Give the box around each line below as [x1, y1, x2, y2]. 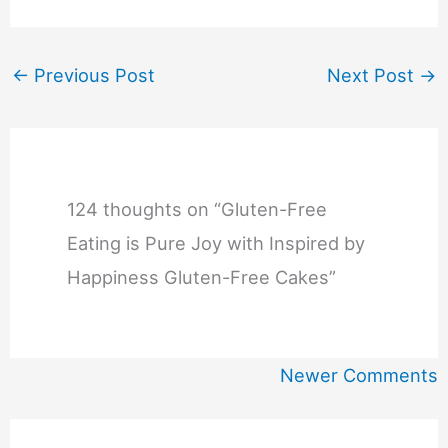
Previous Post [28, 64, 155, 87]
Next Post [327, 64, 420, 87]
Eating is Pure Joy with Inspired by [67, 231, 366, 254]
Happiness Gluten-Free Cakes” [67, 265, 337, 288]
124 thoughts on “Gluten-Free [67, 197, 328, 220]
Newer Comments [280, 363, 439, 386]
